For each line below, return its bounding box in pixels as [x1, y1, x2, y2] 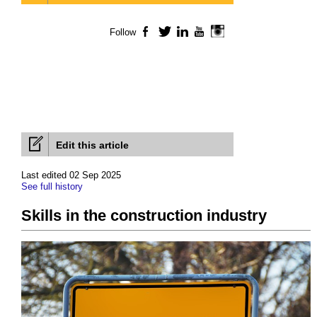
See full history [21, 181, 83, 192]
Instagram [224, 27, 268, 38]
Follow [110, 27, 136, 38]
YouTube [207, 27, 245, 38]
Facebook [154, 27, 196, 38]
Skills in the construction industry [21, 207, 267, 225]
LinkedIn [189, 27, 227, 38]
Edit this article [56, 139, 129, 151]
